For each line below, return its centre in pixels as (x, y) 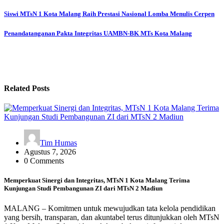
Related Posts (27, 88)
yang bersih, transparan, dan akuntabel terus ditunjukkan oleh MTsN (112, 217)
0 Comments (44, 161)
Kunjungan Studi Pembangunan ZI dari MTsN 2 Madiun (83, 188)
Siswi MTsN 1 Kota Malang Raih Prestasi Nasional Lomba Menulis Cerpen (109, 14)
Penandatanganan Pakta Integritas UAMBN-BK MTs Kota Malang (98, 33)
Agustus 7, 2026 (50, 152)
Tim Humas (58, 143)
